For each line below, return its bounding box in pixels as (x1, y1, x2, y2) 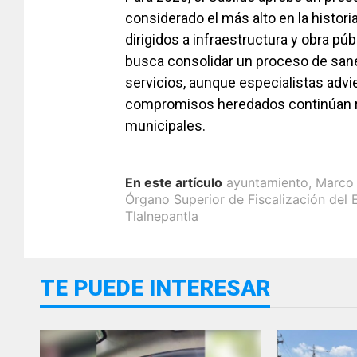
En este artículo (125, 175, 222, 191)
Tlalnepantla (125, 208, 198, 225)
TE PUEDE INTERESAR (40, 275, 270, 302)
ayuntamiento (226, 175, 308, 191)
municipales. (125, 117, 206, 135)
